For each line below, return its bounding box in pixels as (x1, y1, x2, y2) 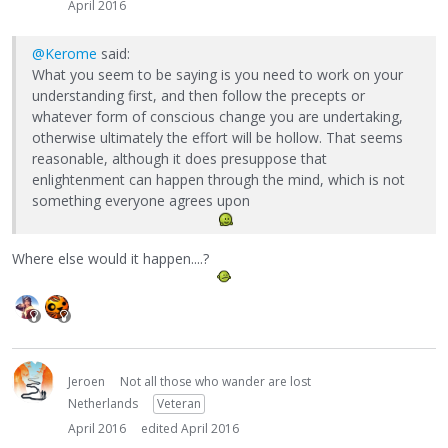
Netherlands (68, 394, 138, 412)
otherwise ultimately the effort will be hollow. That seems (32, 128, 403, 148)
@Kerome (32, 44, 97, 64)
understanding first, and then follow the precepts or (32, 86, 365, 106)
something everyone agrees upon (32, 191, 250, 211)
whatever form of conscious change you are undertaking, (32, 107, 403, 127)
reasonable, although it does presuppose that (32, 149, 327, 169)
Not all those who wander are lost (120, 372, 311, 390)
